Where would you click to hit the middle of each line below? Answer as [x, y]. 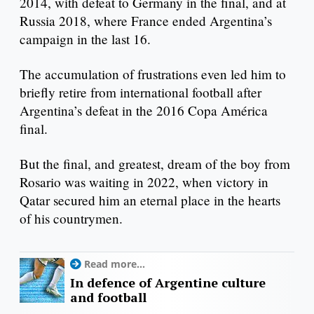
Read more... [115, 264]
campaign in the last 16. [85, 39]
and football [108, 297]
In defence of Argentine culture [168, 282]
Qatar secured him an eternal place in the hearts [150, 200]
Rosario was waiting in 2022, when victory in [144, 182]
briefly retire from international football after [141, 93]
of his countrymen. [71, 218]
